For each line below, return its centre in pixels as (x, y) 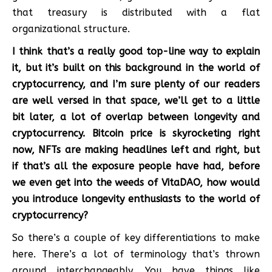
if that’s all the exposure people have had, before (136, 166)
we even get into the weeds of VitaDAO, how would (136, 182)
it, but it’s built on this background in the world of (136, 67)
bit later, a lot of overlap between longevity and (136, 117)
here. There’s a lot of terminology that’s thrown (136, 254)
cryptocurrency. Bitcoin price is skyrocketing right (136, 133)
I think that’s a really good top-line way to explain (136, 51)
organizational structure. (71, 29)
